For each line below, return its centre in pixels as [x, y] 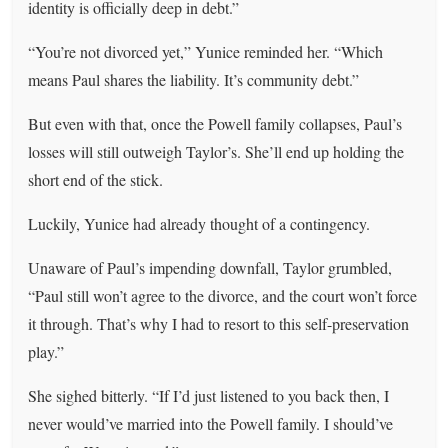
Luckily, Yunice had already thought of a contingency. [199, 223]
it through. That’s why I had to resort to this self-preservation [219, 323]
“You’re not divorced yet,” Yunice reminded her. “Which [206, 51]
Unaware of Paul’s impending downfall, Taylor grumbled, [210, 267]
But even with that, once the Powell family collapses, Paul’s [215, 123]
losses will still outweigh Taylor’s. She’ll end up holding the [216, 151]
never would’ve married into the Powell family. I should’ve [211, 423]
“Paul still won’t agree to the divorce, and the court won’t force [223, 295]
